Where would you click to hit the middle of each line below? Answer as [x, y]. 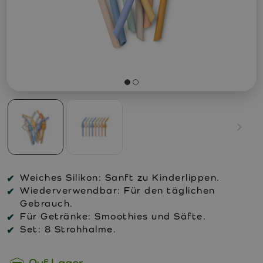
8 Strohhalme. [79, 229]
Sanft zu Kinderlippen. [161, 177]
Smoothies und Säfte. [149, 216]
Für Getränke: [56, 216]
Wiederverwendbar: [70, 190]
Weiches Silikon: [61, 177]
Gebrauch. [47, 203]
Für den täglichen [168, 190]
